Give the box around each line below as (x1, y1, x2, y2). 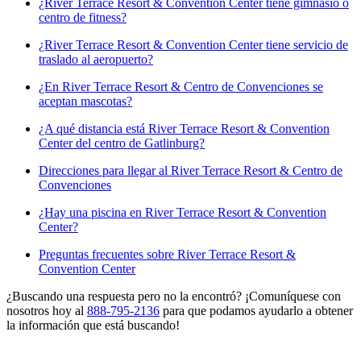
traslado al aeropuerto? (39, 52, 153, 67)
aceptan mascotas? (39, 94, 132, 109)
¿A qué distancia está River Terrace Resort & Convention (39, 122, 330, 136)
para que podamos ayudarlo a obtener (160, 304, 353, 318)
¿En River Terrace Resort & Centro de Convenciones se (39, 80, 323, 94)
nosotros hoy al (6, 304, 87, 318)
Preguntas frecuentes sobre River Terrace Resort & (39, 247, 296, 262)
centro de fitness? (39, 10, 127, 25)
